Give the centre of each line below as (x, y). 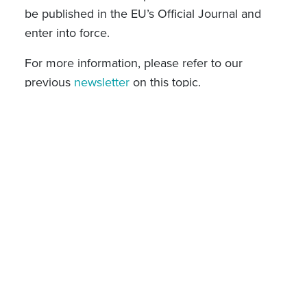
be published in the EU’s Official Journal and (143, 13)
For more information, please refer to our (133, 63)
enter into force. (69, 33)
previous (49, 82)
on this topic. (167, 82)
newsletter (101, 82)
